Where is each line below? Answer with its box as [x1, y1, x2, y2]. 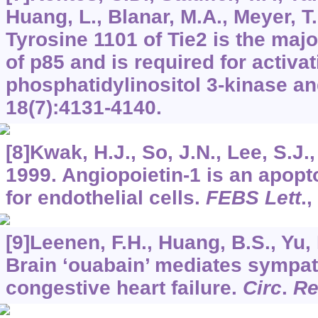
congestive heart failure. [5, 277, 243, 300]
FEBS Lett [205, 187, 301, 209]
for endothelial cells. [5, 187, 206, 209]
